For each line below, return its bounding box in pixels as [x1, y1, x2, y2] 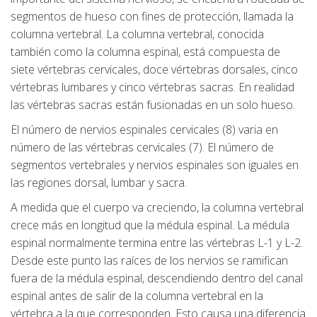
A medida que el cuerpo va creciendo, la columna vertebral [11, 200, 304, 216]
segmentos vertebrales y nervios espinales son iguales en [11, 157, 299, 173]
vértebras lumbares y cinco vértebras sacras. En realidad [11, 79, 294, 96]
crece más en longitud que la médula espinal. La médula [11, 217, 289, 234]
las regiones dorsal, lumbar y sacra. [11, 175, 187, 191]
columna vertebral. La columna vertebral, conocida [11, 26, 264, 42]
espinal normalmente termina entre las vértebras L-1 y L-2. [11, 235, 303, 251]
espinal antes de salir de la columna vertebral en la [11, 288, 263, 304]
